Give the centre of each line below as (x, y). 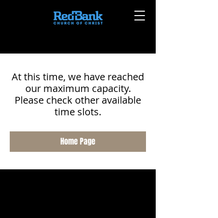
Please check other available (78, 100)
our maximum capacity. (78, 88)
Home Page (78, 141)
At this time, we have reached (78, 77)
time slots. (78, 112)
